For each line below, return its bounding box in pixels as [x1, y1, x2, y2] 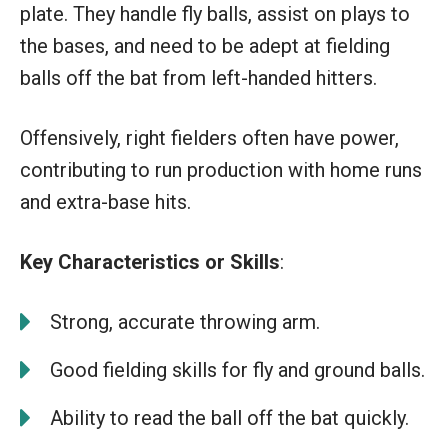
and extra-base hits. [20, 189, 191, 214]
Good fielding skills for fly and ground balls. [50, 357, 425, 382]
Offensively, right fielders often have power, [20, 125, 399, 150]
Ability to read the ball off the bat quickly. [50, 405, 409, 430]
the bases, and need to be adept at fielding [20, 33, 390, 58]
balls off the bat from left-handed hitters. [20, 65, 377, 90]
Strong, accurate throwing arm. [50, 309, 320, 334]
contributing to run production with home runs [20, 157, 422, 182]
